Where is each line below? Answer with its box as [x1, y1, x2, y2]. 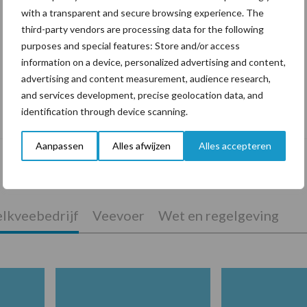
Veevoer [92, 207, 145, 224]
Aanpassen [35, 140, 84, 151]
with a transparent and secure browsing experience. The [21, 7, 264, 19]
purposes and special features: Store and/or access [21, 40, 240, 51]
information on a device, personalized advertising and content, [21, 56, 286, 68]
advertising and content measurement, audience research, [21, 73, 271, 84]
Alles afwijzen [112, 140, 171, 151]
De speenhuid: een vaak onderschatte [23, 93, 259, 110]
